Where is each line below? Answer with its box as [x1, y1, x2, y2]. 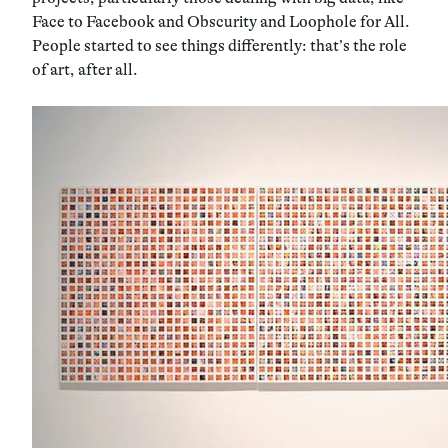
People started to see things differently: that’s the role [32, 36, 407, 55]
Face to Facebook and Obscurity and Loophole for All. [32, 12, 410, 31]
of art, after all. [32, 60, 138, 79]
